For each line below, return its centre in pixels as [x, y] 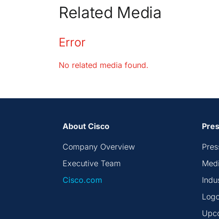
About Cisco [86, 126]
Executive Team [92, 163]
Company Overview [99, 146]
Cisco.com [82, 180]
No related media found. [104, 65]
